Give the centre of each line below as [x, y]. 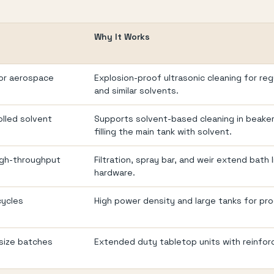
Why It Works [122, 36]
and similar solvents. [136, 90]
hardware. [115, 172]
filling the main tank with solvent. [163, 131]
